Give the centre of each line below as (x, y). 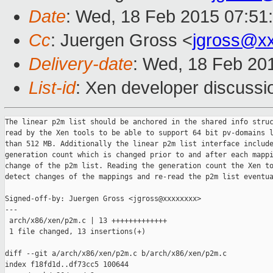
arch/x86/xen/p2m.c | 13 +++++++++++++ (86, 221)
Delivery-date (81, 64)
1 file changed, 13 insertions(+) (75, 232)
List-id (52, 88)
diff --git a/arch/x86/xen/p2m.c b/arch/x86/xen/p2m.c (116, 254)
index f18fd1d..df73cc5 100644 (67, 265)
